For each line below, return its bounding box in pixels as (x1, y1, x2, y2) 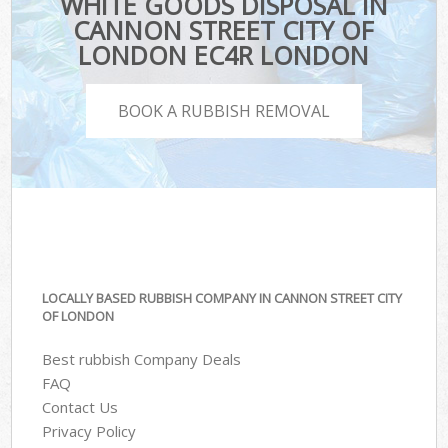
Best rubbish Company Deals (42, 348, 242, 369)
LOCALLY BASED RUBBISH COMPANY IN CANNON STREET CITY (42, 289, 403, 308)
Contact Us (42, 396, 119, 417)
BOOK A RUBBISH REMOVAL (118, 99, 330, 122)
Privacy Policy (42, 420, 137, 441)
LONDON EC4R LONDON (78, 38, 370, 73)
